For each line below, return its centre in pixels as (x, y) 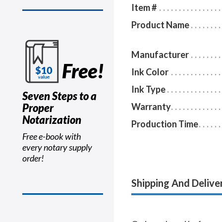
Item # (144, 8)
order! (33, 158)
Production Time (165, 124)
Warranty (151, 107)
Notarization (52, 120)
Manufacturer (160, 55)
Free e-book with (52, 136)
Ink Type (148, 89)
